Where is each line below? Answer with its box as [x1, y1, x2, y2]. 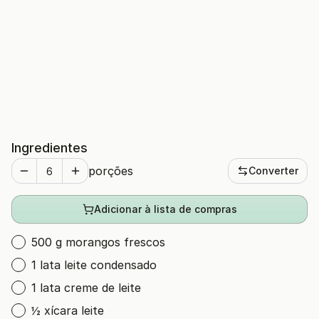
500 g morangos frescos [31, 235, 165, 249]
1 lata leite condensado [31, 258, 157, 272]
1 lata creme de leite [31, 281, 141, 295]
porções [88, 164, 133, 178]
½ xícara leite [31, 303, 104, 318]
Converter [249, 164, 298, 177]
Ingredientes [11, 140, 88, 155]
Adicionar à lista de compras [93, 203, 237, 215]
